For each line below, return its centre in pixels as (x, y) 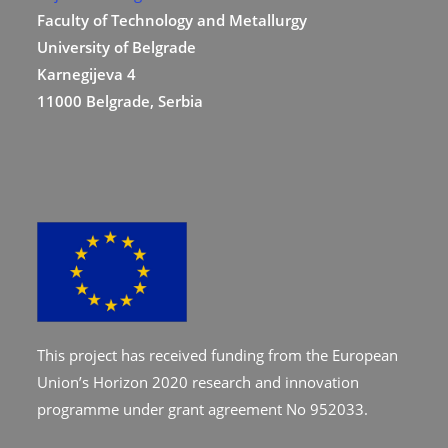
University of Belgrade (117, 46)
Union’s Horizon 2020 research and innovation (198, 381)
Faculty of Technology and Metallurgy (172, 19)
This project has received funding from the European (218, 354)
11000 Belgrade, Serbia (120, 100)
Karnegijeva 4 (87, 73)
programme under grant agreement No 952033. (203, 408)
